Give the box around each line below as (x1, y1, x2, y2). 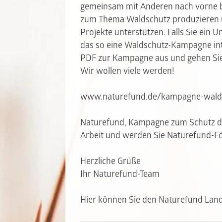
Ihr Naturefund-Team (80, 169, 160, 180)
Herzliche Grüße (80, 156, 141, 167)
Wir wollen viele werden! (80, 66, 174, 77)
